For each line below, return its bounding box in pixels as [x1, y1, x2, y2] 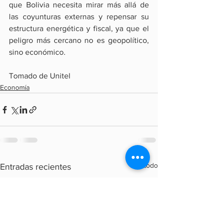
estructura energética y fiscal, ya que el [9, 24, 149, 33]
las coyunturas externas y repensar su [9, 12, 149, 21]
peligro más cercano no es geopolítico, [9, 36, 149, 45]
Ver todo [131, 161, 158, 170]
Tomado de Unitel [9, 72, 71, 80]
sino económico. [9, 48, 66, 57]
